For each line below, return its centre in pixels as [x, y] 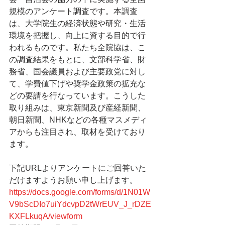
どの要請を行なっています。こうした [77, 96]
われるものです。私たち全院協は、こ [77, 47]
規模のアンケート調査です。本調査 [73, 11]
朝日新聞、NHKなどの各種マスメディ [78, 120]
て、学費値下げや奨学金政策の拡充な [77, 84]
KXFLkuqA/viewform [46, 216]
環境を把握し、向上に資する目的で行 [77, 35]
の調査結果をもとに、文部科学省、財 [77, 60]
